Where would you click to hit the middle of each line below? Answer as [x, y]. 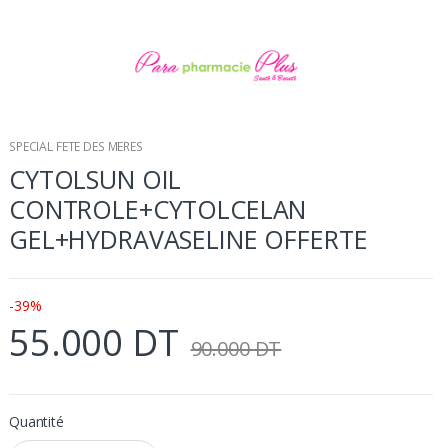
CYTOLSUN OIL [95, 178]
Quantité [36, 421]
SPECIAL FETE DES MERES [76, 146]
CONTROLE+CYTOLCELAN [158, 208]
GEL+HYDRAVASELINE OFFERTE [188, 238]
